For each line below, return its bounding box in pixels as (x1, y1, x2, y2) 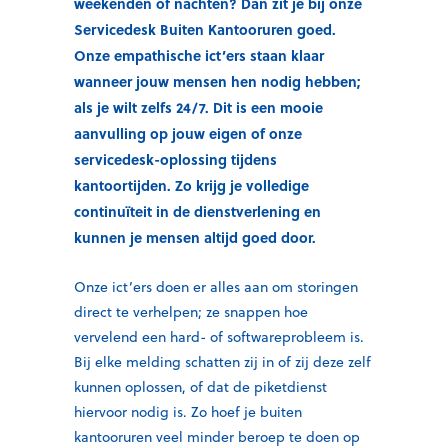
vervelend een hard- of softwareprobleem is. (74, 327, 364, 347)
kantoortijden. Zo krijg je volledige (74, 175, 309, 195)
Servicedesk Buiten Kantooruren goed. (74, 19, 336, 39)
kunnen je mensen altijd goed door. (74, 227, 320, 247)
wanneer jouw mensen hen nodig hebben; (74, 71, 361, 91)
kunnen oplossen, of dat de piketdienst (74, 377, 327, 397)
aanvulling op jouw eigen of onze (74, 123, 302, 143)
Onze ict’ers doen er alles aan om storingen (74, 277, 358, 297)
